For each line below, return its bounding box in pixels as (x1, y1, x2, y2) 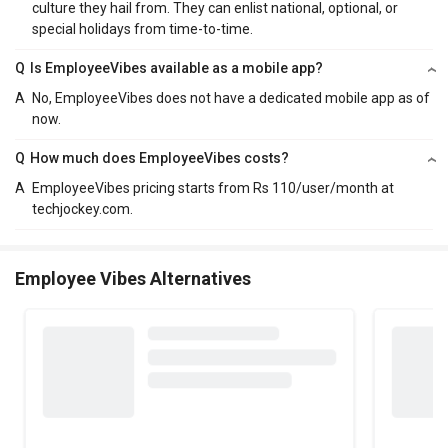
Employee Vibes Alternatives (15, 268, 251, 290)
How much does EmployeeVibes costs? (30, 150, 290, 167)
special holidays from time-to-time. (31, 21, 253, 38)
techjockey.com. (31, 201, 133, 218)
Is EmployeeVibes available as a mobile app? (30, 60, 324, 77)
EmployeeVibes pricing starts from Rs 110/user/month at (31, 180, 394, 197)
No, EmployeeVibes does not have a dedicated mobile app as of (31, 90, 430, 107)
